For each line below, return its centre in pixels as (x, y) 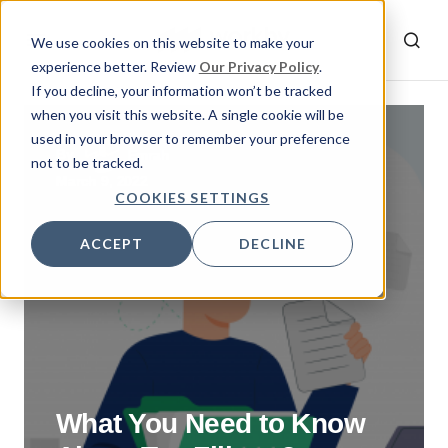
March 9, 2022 (102, 181)
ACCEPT (111, 244)
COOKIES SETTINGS (192, 197)
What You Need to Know (211, 423)
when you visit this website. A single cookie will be (187, 114)
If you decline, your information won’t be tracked (181, 90)
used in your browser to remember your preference (190, 138)
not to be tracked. (86, 162)
